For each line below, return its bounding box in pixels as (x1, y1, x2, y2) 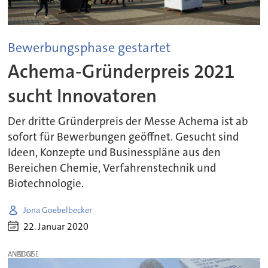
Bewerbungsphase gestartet (8, 39, 171, 57)
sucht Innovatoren (8, 84, 157, 109)
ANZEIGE (8, 249, 35, 259)
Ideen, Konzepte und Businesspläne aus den (8, 145, 221, 160)
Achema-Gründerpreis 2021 (8, 59, 235, 84)
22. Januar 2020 (23, 220, 89, 233)
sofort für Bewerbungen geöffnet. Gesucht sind (8, 130, 239, 145)
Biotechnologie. (8, 176, 84, 191)
